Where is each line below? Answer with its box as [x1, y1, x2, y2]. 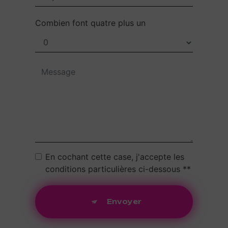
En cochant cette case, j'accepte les [45, 151, 184, 162]
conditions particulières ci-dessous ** [45, 163, 191, 174]
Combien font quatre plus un [35, 17, 146, 28]
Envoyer [106, 197, 141, 206]
